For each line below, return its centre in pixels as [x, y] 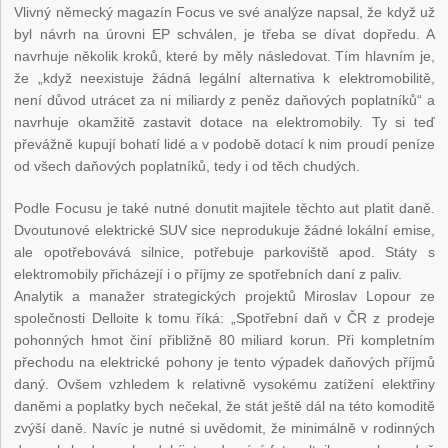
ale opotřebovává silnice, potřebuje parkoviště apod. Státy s [224, 252]
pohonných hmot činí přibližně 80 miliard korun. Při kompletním [224, 340]
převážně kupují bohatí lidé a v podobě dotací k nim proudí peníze [224, 144]
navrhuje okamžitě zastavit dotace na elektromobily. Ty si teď [224, 122]
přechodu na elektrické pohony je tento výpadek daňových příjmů [224, 362]
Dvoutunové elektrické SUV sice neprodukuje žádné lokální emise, [224, 230]
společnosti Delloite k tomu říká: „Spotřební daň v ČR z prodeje [224, 318]
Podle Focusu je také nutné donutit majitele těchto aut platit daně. [224, 208]
